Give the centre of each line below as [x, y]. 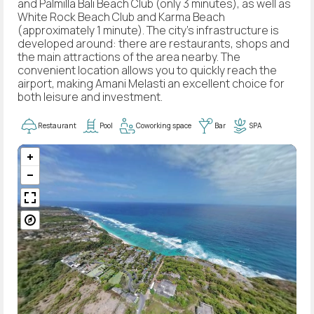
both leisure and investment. [90, 96]
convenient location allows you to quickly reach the [147, 70]
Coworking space [164, 126]
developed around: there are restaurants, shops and [153, 43]
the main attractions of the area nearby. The [129, 56]
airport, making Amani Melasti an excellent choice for [151, 83]
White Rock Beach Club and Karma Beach [121, 16]
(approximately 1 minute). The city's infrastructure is [148, 30]
